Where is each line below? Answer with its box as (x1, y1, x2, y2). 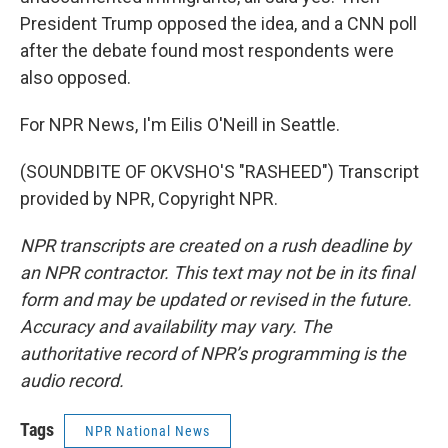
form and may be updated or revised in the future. (20, 289, 412, 310)
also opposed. (20, 67, 131, 88)
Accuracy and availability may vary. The (20, 316, 332, 337)
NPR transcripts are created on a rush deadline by (20, 235, 411, 256)
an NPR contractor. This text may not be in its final (20, 262, 414, 283)
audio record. (20, 370, 124, 391)
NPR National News (85, 423, 210, 439)
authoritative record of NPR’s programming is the (20, 343, 406, 364)
